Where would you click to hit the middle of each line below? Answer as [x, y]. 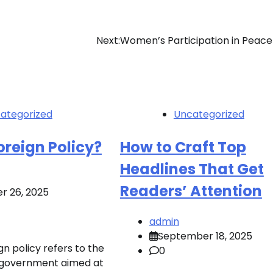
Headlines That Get [192, 169]
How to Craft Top [183, 147]
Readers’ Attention [191, 191]
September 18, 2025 [205, 236]
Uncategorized [209, 114]
